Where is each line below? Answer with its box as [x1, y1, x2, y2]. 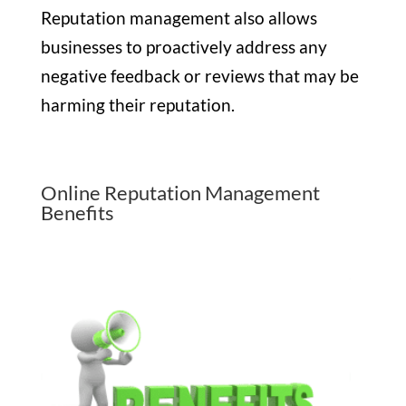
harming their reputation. [40, 94, 238, 116]
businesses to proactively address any [40, 36, 327, 58]
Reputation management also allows [40, 7, 317, 29]
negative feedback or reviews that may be [40, 65, 359, 87]
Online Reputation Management [40, 180, 320, 206]
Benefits [40, 200, 114, 226]
